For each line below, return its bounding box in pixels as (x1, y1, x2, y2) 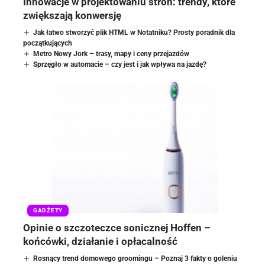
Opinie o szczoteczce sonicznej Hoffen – (23, 221, 211, 234)
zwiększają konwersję (23, 9, 121, 21)
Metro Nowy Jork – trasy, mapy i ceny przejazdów (33, 49, 190, 58)
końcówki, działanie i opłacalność (23, 235, 177, 247)
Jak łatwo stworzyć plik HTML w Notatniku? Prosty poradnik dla (33, 28, 235, 37)
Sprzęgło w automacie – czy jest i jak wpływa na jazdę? (33, 60, 207, 69)
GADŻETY (33, 206, 63, 214)
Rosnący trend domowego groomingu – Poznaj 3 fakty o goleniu (33, 254, 238, 263)
